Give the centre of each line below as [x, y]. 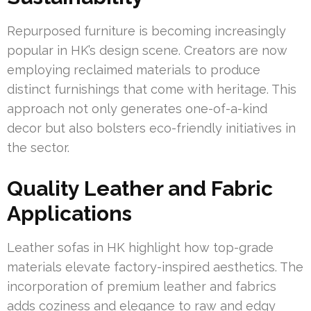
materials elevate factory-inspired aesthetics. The [155, 267]
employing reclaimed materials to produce [134, 70]
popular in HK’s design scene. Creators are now [147, 51]
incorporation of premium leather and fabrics [142, 287]
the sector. [38, 148]
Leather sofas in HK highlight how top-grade [140, 248]
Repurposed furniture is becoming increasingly [146, 31]
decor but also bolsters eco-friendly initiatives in [151, 128]
